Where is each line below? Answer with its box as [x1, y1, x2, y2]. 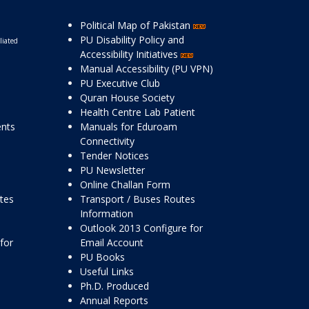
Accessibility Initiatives [80, 48, 181, 61]
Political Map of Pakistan [80, 19, 193, 32]
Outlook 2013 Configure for [80, 221, 203, 235]
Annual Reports [80, 294, 148, 307]
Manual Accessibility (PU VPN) [80, 62, 213, 75]
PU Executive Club [80, 77, 160, 90]
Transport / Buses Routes [80, 192, 195, 206]
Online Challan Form [80, 178, 170, 191]
